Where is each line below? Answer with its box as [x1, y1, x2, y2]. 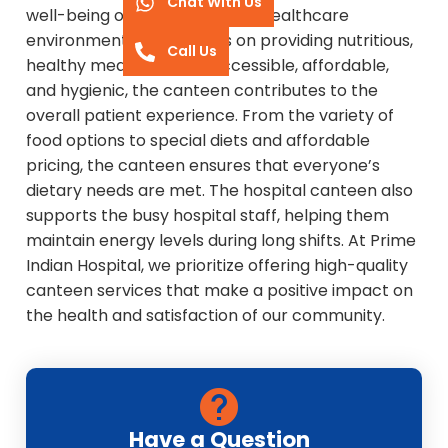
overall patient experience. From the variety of [26, 103, 394, 127]
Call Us [167, 41, 217, 61]
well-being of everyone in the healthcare [26, 3, 349, 27]
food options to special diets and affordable [26, 128, 370, 152]
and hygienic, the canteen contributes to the [26, 78, 378, 102]
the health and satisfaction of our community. [26, 303, 385, 327]
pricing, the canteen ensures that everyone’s [26, 153, 380, 177]
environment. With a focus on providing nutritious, [26, 28, 413, 52]
